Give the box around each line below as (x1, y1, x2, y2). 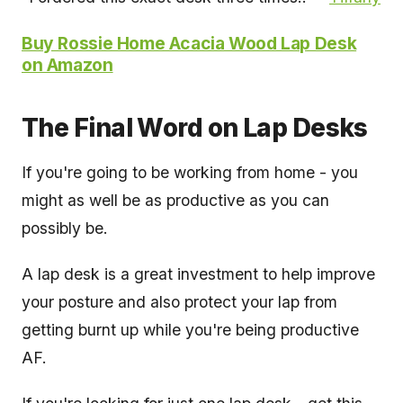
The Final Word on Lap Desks (22, 112, 368, 144)
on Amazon (22, 54, 113, 76)
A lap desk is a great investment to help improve (22, 264, 375, 284)
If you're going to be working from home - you (22, 163, 358, 183)
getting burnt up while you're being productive (22, 320, 359, 340)
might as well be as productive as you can (22, 191, 329, 210)
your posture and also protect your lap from (22, 292, 337, 312)
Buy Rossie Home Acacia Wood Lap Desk (22, 32, 357, 55)
